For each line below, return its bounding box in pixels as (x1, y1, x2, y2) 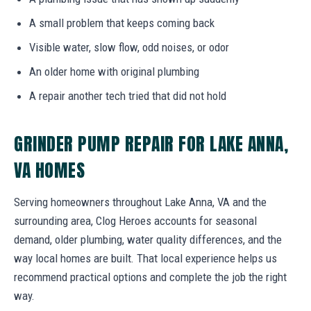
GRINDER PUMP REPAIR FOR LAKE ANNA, (14, 130, 289, 157)
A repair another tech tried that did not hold (29, 88, 226, 103)
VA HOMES (14, 156, 85, 183)
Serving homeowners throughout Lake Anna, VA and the (14, 194, 267, 209)
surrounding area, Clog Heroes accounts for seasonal (14, 213, 257, 228)
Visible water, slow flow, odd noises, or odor (29, 40, 229, 54)
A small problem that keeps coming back (29, 15, 215, 30)
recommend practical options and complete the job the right (14, 269, 287, 284)
